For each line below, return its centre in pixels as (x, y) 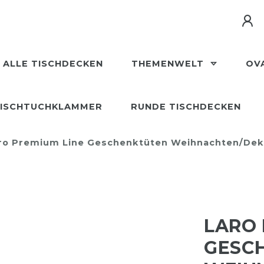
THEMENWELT (169, 64)
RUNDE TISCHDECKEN (186, 107)
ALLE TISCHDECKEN (53, 64)
